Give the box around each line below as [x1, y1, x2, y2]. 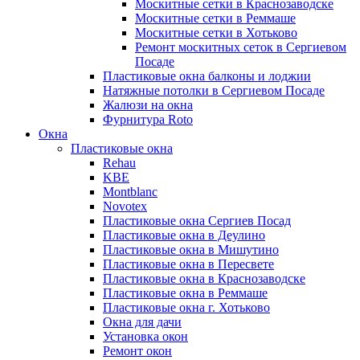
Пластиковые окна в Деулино [103, 228, 265, 242]
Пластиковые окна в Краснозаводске [103, 272, 305, 285]
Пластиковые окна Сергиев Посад [103, 214, 291, 227]
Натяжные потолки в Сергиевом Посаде [103, 84, 325, 97]
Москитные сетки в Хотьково [135, 26, 297, 39]
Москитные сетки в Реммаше [135, 11, 296, 25]
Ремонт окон [103, 344, 172, 358]
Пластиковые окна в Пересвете [103, 257, 274, 271]
